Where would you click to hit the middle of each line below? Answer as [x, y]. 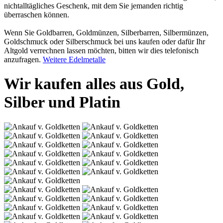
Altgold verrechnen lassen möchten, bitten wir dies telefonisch [101, 50]
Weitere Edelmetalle [74, 59]
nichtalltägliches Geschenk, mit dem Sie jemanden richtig [94, 5]
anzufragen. [23, 59]
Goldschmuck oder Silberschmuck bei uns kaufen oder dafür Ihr [105, 41]
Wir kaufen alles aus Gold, [94, 84]
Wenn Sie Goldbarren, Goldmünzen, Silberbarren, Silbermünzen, [106, 32]
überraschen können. [37, 14]
